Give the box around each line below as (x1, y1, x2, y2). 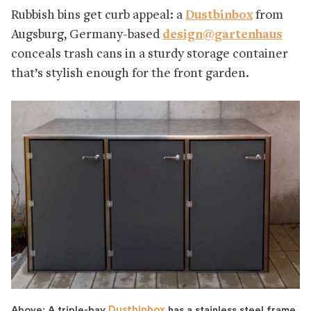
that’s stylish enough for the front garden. (11, 67, 249, 81)
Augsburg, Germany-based (11, 28, 162, 42)
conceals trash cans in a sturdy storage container (11, 48, 288, 62)
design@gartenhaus (162, 28, 283, 42)
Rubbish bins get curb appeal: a (11, 9, 185, 23)
